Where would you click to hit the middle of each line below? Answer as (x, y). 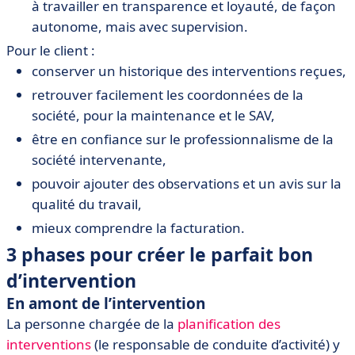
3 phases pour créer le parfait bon (160, 254)
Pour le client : (51, 50)
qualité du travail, (87, 204)
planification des (229, 324)
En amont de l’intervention (106, 303)
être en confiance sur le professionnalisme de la (183, 139)
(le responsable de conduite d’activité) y (216, 344)
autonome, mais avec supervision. (140, 27)
